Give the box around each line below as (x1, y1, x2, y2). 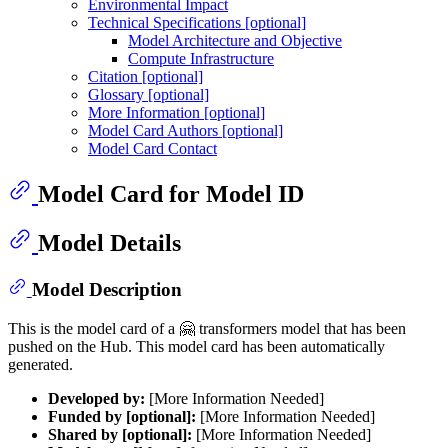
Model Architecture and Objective (128, 31, 342, 49)
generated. (8, 355, 73, 373)
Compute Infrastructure (128, 49, 274, 67)
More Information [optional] (88, 103, 265, 121)
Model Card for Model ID (38, 180, 304, 207)
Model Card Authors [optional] (88, 121, 283, 139)
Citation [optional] (88, 67, 203, 85)
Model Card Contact (88, 139, 217, 157)
